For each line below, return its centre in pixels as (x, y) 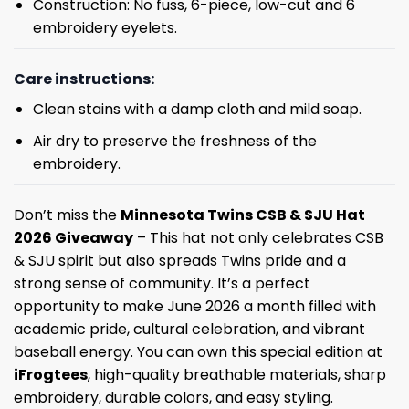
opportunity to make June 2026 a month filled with (195, 307)
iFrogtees (51, 375)
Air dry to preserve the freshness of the (174, 142)
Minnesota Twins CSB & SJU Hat (243, 215)
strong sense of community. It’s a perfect (162, 284)
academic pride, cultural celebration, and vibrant (189, 330)
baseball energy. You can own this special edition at (198, 352)
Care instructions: (84, 79)
